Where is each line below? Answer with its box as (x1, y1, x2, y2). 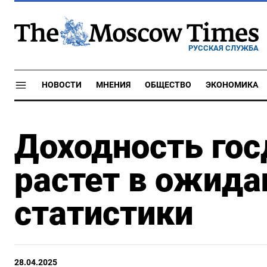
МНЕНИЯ (96, 80, 131, 90)
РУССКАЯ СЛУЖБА (188, 43, 259, 52)
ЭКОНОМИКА (206, 80, 258, 90)
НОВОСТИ (42, 80, 82, 90)
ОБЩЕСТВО (145, 80, 191, 90)
